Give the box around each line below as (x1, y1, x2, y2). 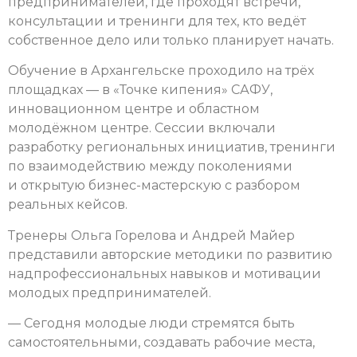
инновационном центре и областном (8, 101, 260, 117)
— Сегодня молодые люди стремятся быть (8, 315, 295, 331)
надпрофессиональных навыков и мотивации (8, 265, 321, 281)
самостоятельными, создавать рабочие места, (8, 334, 315, 350)
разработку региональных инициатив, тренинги (8, 139, 335, 155)
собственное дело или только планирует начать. (8, 32, 334, 48)
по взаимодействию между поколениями (8, 159, 292, 175)
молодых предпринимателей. (8, 284, 211, 300)
